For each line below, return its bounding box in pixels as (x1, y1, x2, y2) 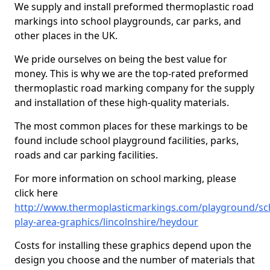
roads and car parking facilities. (14, 148, 158, 162)
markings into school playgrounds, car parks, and (14, 14, 241, 28)
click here (14, 186, 58, 199)
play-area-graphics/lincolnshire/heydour (14, 215, 198, 228)
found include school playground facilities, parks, (14, 134, 239, 147)
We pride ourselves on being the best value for (14, 52, 227, 66)
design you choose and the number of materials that (14, 253, 255, 266)
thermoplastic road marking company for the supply (14, 81, 254, 95)
